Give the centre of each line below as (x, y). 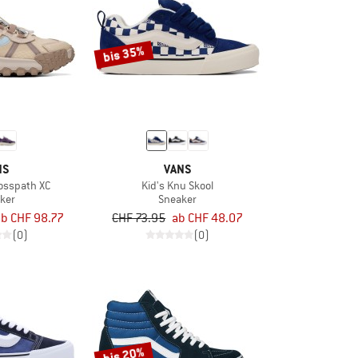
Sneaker (178, 199)
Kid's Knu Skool (178, 185)
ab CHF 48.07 (208, 219)
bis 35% (123, 54)
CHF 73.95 (139, 219)
